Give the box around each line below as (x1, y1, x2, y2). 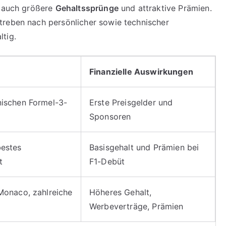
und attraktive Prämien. (118, 3, 212, 13)
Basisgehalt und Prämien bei (89, 142, 199, 152)
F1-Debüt (89, 156, 125, 166)
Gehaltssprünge (55, 3, 119, 13)
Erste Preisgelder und (89, 97, 173, 107)
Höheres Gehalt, (89, 187, 152, 197)
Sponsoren (89, 111, 131, 122)
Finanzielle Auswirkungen (89, 66, 193, 77)
